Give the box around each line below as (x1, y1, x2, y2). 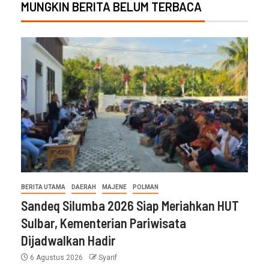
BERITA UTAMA (21, 183, 65, 190)
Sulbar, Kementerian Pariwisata (21, 214, 186, 231)
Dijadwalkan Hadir (21, 232, 115, 248)
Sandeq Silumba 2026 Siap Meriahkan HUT (21, 197, 239, 213)
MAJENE (102, 183, 127, 190)
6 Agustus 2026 (28, 253, 85, 262)
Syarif (98, 253, 117, 262)
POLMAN (133, 183, 159, 190)
